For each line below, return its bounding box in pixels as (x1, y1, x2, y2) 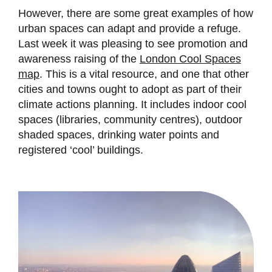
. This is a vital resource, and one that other (39, 68, 249, 81)
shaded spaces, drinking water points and (18, 129, 219, 141)
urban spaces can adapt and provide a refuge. (18, 22, 241, 35)
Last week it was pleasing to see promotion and (18, 38, 248, 50)
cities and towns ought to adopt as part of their (18, 83, 242, 96)
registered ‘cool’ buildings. (18, 144, 146, 157)
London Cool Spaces (139, 53, 241, 66)
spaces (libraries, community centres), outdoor (18, 114, 242, 126)
